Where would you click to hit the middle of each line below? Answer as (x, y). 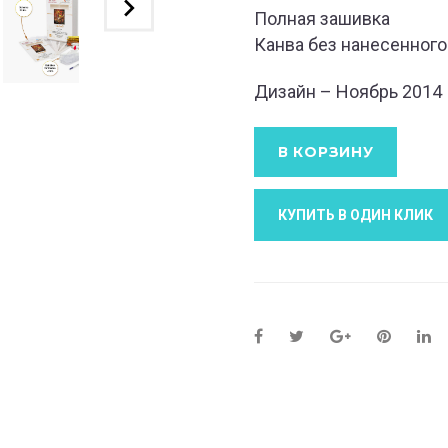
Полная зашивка (322, 18)
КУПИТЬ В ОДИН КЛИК (355, 214)
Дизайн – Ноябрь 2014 (348, 92)
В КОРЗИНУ (326, 151)
